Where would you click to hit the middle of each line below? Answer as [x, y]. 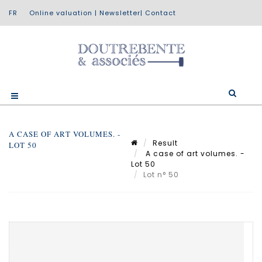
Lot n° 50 [162, 174]
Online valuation [61, 13]
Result [165, 143]
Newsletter [120, 13]
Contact [161, 13]
